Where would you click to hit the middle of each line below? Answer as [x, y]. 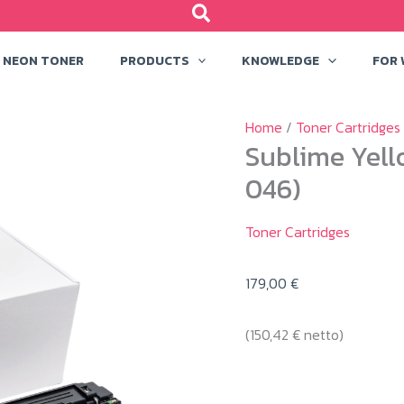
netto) [322, 334]
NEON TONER [43, 60]
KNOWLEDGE [281, 60]
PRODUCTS [155, 60]
